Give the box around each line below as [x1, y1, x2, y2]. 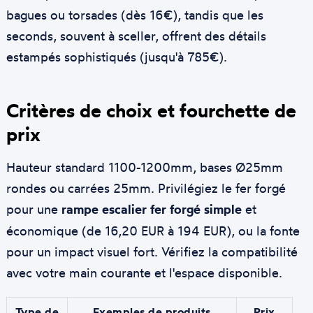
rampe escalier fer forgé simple [61, 201, 242, 217]
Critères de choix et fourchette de [6, 98, 296, 122]
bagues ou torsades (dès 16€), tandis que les [6, 6, 263, 22]
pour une [6, 201, 61, 217]
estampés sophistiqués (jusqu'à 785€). [6, 48, 227, 64]
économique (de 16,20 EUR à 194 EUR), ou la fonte [6, 222, 300, 238]
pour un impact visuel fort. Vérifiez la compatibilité [6, 243, 298, 259]
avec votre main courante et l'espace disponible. [6, 264, 282, 280]
